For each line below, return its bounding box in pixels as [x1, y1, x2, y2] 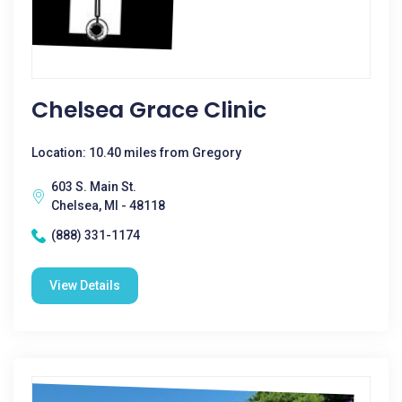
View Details [49, 278, 120, 293]
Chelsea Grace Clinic [31, 94, 267, 126]
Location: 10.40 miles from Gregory [31, 145, 241, 160]
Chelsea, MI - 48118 [51, 198, 165, 213]
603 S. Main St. [51, 179, 136, 194]
